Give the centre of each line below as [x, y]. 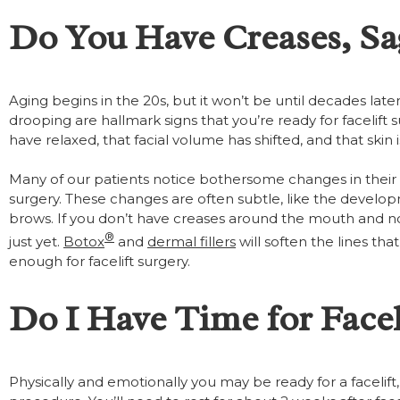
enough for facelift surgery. [100, 261]
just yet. [36, 242]
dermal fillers [192, 242]
